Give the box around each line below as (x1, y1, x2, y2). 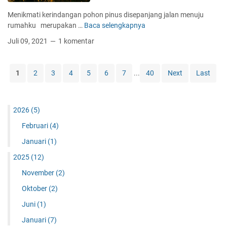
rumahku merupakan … (8, 21, 84, 29)
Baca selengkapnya (84, 21, 145, 29)
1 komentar (58, 36, 94, 45)
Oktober (21, 184, 49, 193)
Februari (21, 121, 50, 130)
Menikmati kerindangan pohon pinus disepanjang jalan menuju (8, 10, 204, 19)
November (21, 168, 56, 177)
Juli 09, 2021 (8, 36, 49, 45)
